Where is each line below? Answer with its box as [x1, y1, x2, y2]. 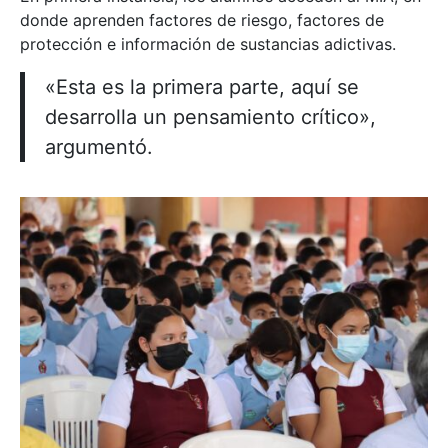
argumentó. [45, 134, 153, 159]
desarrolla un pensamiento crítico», [45, 104, 376, 129]
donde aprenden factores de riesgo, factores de [20, 9, 384, 30]
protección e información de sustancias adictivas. [20, 33, 396, 54]
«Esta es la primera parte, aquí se [45, 74, 359, 99]
